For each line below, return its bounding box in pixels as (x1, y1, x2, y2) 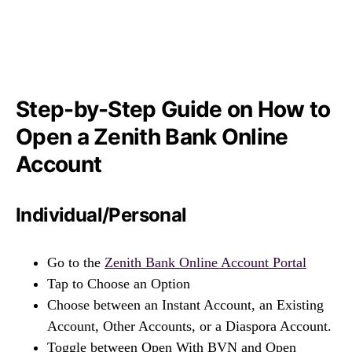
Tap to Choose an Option (47, 276, 190, 292)
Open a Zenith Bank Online (16, 123, 288, 151)
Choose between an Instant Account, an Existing (47, 297, 324, 313)
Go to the (47, 255, 104, 271)
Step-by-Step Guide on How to (16, 96, 331, 123)
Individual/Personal (16, 203, 187, 227)
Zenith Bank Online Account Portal (104, 255, 306, 271)
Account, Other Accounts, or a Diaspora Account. (47, 318, 332, 335)
